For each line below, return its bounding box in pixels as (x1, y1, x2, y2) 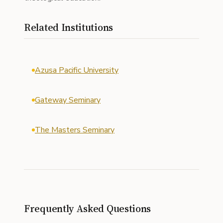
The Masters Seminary (35, 124, 114, 135)
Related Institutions (24, 20, 113, 34)
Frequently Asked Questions (24, 202, 151, 216)
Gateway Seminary (35, 95, 101, 106)
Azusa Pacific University (35, 65, 118, 76)
